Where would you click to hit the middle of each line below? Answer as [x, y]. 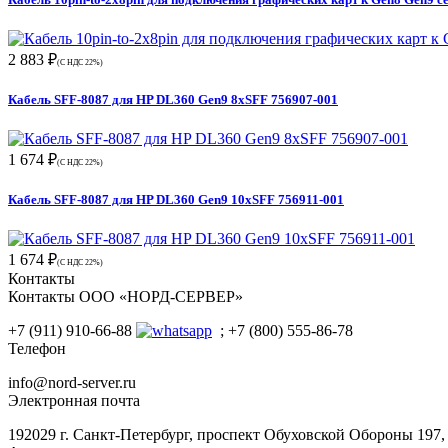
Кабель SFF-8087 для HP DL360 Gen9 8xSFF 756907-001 [173, 99]
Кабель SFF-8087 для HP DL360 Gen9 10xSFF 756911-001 [176, 200]
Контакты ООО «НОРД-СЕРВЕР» [125, 297]
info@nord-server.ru [72, 383]
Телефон [37, 349]
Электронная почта [74, 401]
